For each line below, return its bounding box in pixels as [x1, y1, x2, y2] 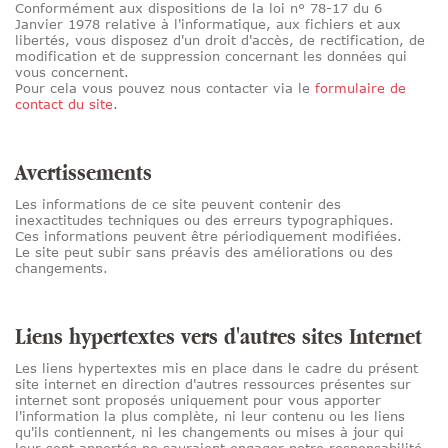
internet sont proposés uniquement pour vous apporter [15, 392, 381, 409]
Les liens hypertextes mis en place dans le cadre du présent [15, 360, 418, 377]
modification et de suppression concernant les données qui [15, 48, 407, 65]
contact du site [15, 96, 113, 113]
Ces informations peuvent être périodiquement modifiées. [15, 228, 402, 245]
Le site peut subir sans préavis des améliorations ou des [15, 244, 393, 261]
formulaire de [315, 80, 406, 97]
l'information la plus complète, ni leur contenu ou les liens [15, 408, 405, 425]
